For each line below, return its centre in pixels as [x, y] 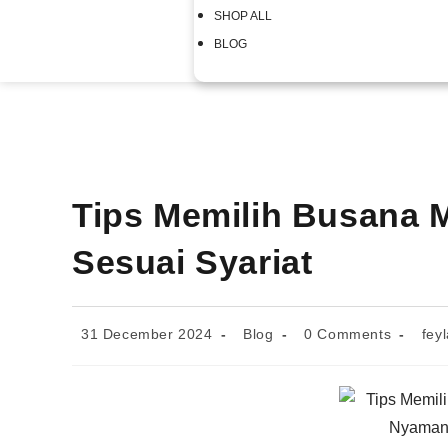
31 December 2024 [147, 334]
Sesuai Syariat [192, 262]
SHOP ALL [243, 16]
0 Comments [348, 334]
